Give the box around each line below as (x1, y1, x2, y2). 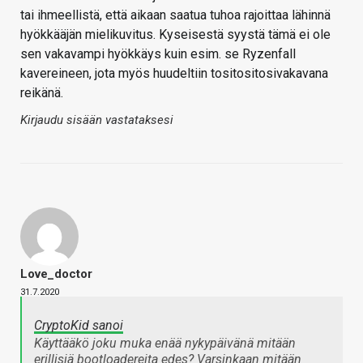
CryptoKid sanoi (34, 318, 123, 334)
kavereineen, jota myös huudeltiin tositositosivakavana (20, 66, 328, 82)
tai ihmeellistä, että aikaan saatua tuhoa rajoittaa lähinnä (20, 7, 331, 23)
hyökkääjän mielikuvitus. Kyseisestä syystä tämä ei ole (20, 27, 331, 43)
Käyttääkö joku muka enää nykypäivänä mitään (34, 335, 296, 352)
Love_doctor (20, 267, 92, 282)
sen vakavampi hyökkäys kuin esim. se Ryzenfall (20, 46, 296, 62)
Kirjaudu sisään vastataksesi (20, 113, 173, 128)
